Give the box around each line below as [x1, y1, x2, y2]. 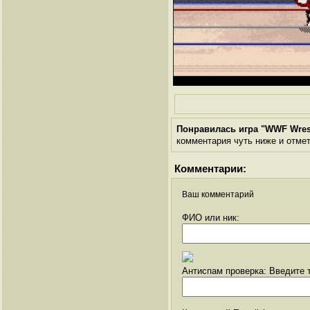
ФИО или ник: [182, 212, 239, 223]
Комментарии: [174, 162, 246, 174]
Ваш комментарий [182, 189, 254, 199]
